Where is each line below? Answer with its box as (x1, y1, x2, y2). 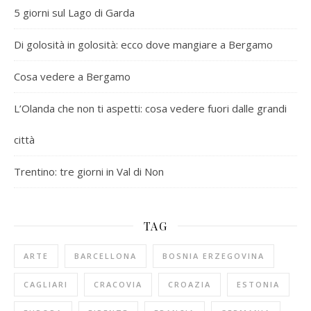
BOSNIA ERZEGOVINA (162, 250, 264, 261)
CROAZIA (168, 278, 211, 289)
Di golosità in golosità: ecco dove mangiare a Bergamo (14, 37, 273, 51)
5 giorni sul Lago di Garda (14, 5, 135, 19)
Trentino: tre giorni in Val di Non (14, 164, 164, 178)
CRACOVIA (94, 278, 142, 289)
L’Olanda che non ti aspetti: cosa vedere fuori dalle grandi (14, 101, 287, 115)
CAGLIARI (24, 278, 68, 289)
